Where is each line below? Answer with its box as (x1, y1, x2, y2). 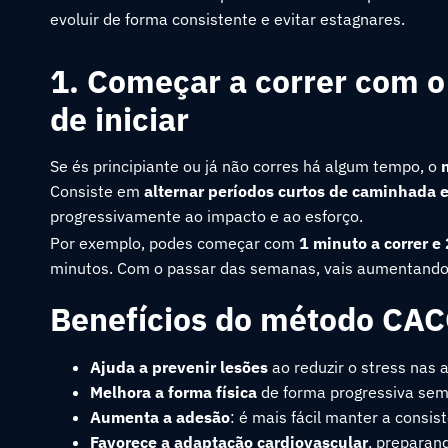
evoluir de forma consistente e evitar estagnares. (50, 9, 405, 29)
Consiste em (50, 181, 144, 201)
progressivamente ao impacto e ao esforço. (50, 206, 363, 226)
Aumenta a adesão (90, 407, 230, 427)
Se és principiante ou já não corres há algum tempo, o (50, 156, 441, 176)
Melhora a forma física (90, 382, 257, 402)
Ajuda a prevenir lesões (90, 357, 268, 377)
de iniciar (50, 98, 189, 140)
